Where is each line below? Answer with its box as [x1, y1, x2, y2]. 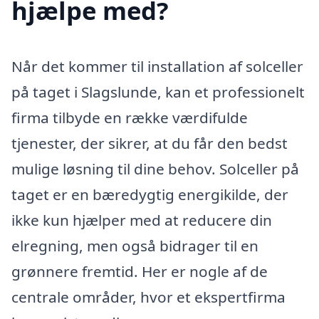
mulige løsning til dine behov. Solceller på [11, 158, 299, 179]
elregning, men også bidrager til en [11, 235, 258, 256]
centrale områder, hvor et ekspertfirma [11, 286, 286, 307]
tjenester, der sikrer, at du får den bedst [11, 132, 288, 153]
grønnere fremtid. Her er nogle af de [11, 261, 268, 281]
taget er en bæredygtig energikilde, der [11, 184, 288, 204]
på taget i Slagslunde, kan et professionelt [11, 81, 305, 102]
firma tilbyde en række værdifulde [11, 107, 248, 127]
